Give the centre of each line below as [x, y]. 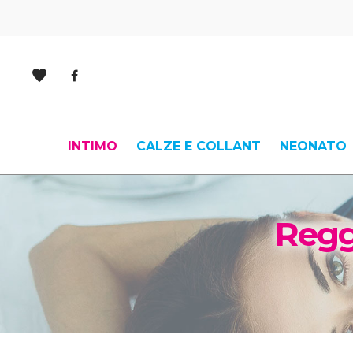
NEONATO [313, 146]
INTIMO [92, 146]
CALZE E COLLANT [198, 146]
